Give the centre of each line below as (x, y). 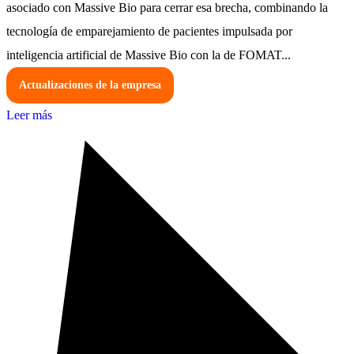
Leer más (29, 115)
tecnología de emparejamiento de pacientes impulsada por (149, 32)
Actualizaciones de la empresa (90, 85)
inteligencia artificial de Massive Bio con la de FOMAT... (149, 55)
